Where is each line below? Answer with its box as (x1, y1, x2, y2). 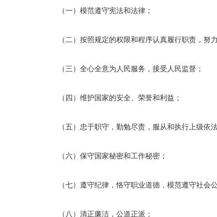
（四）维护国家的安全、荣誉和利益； (44, 94, 182, 102)
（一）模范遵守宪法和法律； (44, 7, 153, 15)
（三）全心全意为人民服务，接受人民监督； (44, 65, 203, 73)
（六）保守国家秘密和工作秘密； (44, 152, 167, 160)
